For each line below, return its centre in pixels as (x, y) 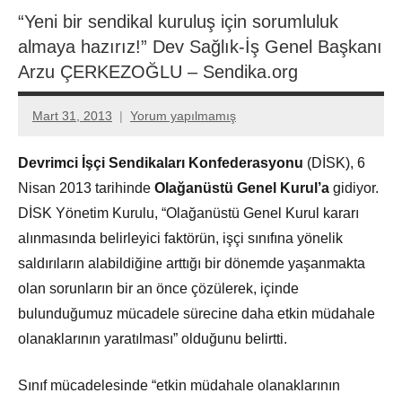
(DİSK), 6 (336, 163)
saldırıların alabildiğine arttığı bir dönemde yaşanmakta (192, 264)
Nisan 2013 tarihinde (86, 188)
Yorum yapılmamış (183, 115)
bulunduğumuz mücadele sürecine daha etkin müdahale (197, 314)
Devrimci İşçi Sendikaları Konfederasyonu (162, 163)
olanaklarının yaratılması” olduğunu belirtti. (153, 339)
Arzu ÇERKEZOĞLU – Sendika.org (158, 72)
